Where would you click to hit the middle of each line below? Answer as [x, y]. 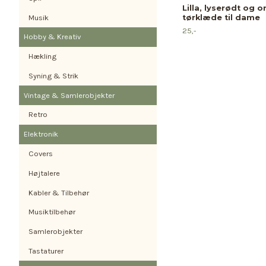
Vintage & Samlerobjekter [69, 95]
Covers [41, 154]
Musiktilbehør [52, 212]
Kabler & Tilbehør [59, 192]
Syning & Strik [53, 75]
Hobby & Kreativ [52, 37]
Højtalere [44, 173]
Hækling [42, 56]
